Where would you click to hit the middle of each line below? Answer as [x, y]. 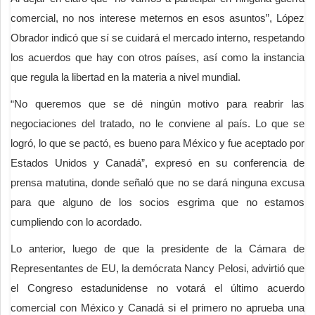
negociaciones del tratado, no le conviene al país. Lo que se [157, 124]
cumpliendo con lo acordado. [76, 222]
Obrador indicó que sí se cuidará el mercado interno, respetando [157, 38]
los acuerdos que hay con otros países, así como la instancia [157, 58]
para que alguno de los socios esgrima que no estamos [157, 202]
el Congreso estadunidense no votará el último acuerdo [157, 288]
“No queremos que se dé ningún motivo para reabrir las [157, 104]
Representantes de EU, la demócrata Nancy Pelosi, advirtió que [157, 269]
